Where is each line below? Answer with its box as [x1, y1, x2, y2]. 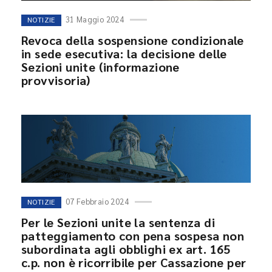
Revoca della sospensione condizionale [21, 32, 244, 48]
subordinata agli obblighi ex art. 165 [21, 241, 231, 257]
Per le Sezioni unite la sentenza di [21, 214, 215, 230]
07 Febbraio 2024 [65, 196, 129, 206]
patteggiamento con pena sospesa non [21, 228, 244, 243]
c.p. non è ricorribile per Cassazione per [21, 254, 246, 270]
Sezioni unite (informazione [21, 59, 180, 75]
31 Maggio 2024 [65, 14, 124, 24]
